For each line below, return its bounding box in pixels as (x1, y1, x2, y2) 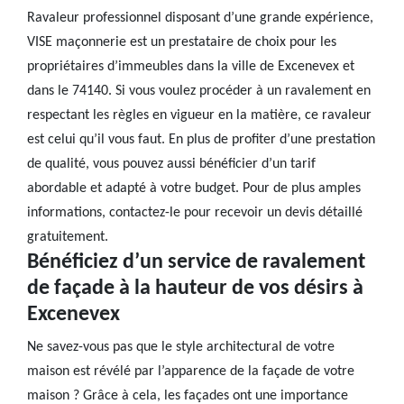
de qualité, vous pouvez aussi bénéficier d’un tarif (27, 157, 316, 171)
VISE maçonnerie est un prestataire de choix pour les (27, 35, 336, 50)
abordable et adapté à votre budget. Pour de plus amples (27, 181, 361, 196)
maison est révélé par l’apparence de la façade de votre (27, 364, 354, 379)
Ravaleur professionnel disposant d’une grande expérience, (27, 11, 373, 25)
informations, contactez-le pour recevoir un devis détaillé (27, 206, 363, 220)
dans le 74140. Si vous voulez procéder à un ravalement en (27, 84, 371, 98)
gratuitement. (27, 230, 108, 244)
